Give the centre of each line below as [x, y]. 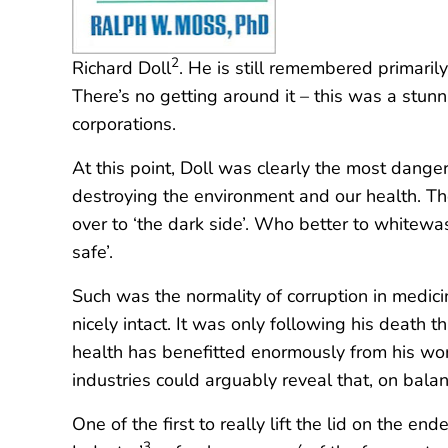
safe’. [92, 252]
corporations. [124, 124]
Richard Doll [121, 68]
